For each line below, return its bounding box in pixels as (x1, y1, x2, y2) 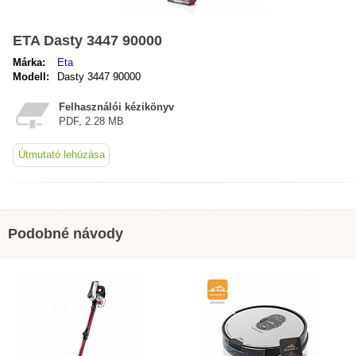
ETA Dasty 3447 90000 (13, 33, 162, 48)
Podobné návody (8, 226, 123, 242)
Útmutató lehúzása (17, 149, 105, 161)
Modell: (13, 71, 49, 83)
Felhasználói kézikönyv (59, 101, 174, 113)
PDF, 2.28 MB (59, 115, 124, 127)
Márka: (13, 56, 45, 68)
